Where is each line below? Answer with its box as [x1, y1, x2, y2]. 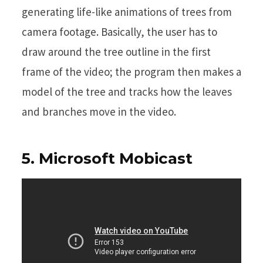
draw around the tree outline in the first [22, 44, 211, 59]
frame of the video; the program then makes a [22, 64, 241, 79]
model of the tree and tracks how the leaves [22, 84, 232, 99]
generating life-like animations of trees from [22, 4, 232, 19]
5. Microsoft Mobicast [22, 149, 193, 168]
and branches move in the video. [22, 104, 176, 119]
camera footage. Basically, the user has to [22, 24, 217, 39]
